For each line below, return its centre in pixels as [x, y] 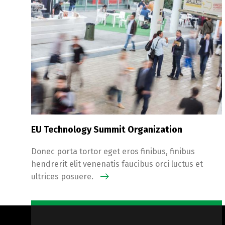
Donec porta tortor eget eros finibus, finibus [113, 152]
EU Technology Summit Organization [107, 130]
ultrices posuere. [63, 177]
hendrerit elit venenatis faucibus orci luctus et [117, 164]
